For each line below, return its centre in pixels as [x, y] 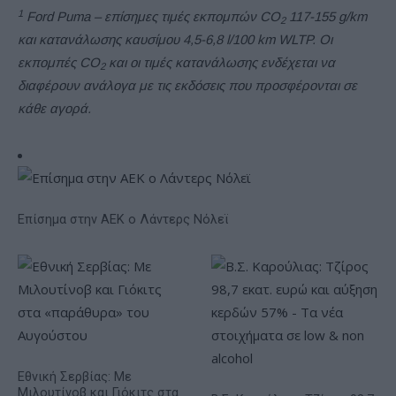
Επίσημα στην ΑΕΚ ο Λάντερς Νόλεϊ [123, 220]
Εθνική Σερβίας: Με [75, 377]
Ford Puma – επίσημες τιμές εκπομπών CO [152, 17]
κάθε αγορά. [54, 109]
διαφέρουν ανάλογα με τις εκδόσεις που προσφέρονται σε [187, 86]
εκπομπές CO [59, 63]
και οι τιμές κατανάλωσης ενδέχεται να [220, 63]
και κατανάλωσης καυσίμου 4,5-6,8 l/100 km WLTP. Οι [175, 40]
